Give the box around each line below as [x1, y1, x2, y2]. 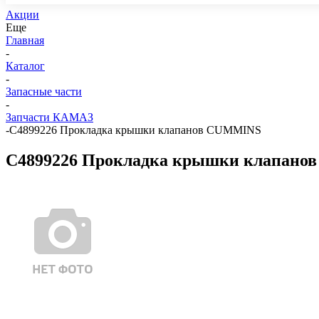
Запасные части [6, 85, 82, 98]
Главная [6, 34, 44, 46]
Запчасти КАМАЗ [6, 111, 93, 123]
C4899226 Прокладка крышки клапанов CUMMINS [9, 124, 261, 136]
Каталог [6, 60, 45, 72]
